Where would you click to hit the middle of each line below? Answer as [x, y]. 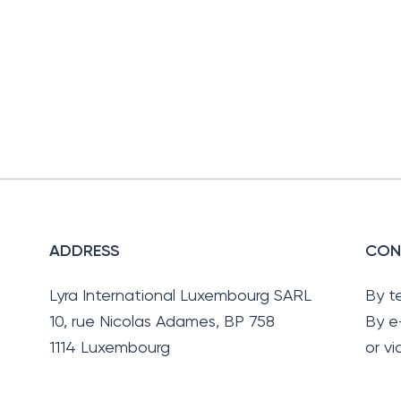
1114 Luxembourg [110, 347]
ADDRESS [85, 250]
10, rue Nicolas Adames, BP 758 [162, 321]
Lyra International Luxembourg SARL [181, 295]
